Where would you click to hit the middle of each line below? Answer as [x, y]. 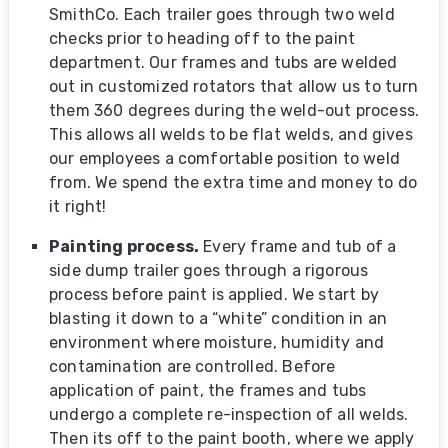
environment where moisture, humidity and [217, 342]
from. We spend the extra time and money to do [233, 182]
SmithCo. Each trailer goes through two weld [222, 14]
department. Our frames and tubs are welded [223, 62]
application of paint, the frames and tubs [208, 390]
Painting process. [124, 246]
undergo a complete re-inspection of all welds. [229, 414]
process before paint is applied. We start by [214, 294]
